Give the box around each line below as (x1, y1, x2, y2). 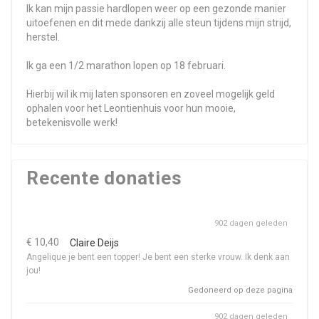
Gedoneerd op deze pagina (188, 286, 293, 295)
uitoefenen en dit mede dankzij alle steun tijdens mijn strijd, (26, 17, 291, 28)
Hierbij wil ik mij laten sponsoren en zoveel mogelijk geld (26, 88, 275, 100)
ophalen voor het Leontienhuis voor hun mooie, (26, 103, 236, 114)
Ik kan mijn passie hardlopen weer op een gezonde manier (26, 3, 286, 14)
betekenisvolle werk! (26, 117, 117, 128)
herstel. (26, 31, 60, 43)
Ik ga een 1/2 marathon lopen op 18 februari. (26, 60, 226, 71)
